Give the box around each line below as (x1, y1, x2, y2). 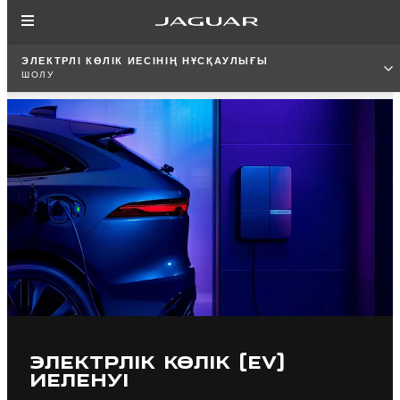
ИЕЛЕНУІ (29, 365, 129, 392)
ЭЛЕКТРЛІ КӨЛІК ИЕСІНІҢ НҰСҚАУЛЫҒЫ (21, 55, 269, 67)
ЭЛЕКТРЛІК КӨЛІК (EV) (29, 347, 285, 374)
